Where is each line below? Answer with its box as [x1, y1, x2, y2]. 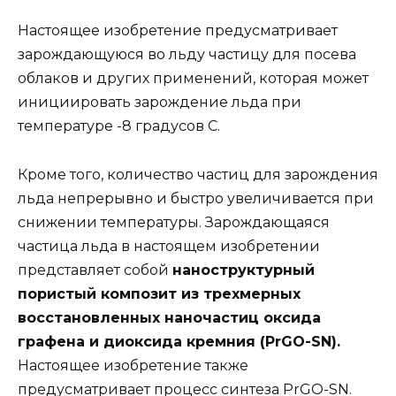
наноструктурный [172, 261, 315, 278]
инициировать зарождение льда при [18, 94, 301, 111]
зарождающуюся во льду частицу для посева [18, 46, 356, 64]
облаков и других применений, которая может [18, 70, 369, 88]
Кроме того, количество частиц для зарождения [18, 165, 378, 183]
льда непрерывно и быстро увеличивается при [18, 189, 374, 207]
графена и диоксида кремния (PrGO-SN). [18, 332, 340, 350]
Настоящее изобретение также [18, 356, 248, 374]
